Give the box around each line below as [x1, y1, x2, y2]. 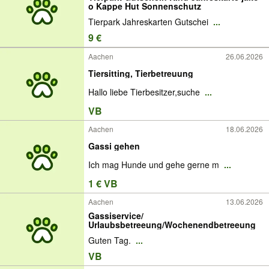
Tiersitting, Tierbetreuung [88, 67, 193, 79]
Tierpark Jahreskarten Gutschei [88, 16, 211, 28]
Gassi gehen [88, 139, 140, 152]
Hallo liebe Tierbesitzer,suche [88, 86, 202, 98]
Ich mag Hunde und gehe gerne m [88, 159, 222, 171]
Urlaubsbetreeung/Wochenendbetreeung [88, 218, 256, 231]
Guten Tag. [88, 234, 133, 247]
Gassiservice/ [88, 209, 144, 222]
